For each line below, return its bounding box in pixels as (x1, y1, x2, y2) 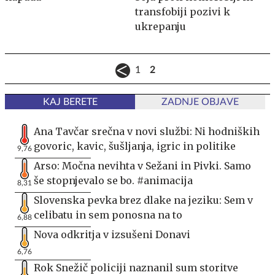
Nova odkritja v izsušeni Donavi (34, 228, 190, 241)
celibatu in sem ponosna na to (34, 208, 182, 221)
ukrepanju (135, 20, 186, 33)
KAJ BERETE (42, 96, 98, 107)
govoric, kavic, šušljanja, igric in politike (34, 139, 236, 152)
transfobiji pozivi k (135, 5, 230, 18)
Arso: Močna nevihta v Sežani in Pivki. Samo (34, 159, 251, 172)
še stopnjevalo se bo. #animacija (34, 174, 193, 187)
